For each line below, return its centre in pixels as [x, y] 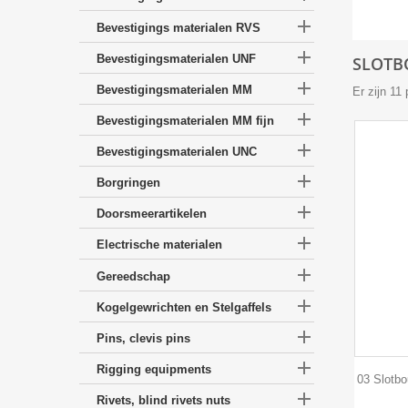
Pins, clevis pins [143, 338]
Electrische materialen [159, 245]
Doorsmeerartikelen [152, 214]
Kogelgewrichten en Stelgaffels [184, 307]
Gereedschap [133, 276]
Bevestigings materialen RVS [178, 27]
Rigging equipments [154, 369]
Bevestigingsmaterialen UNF [176, 58]
